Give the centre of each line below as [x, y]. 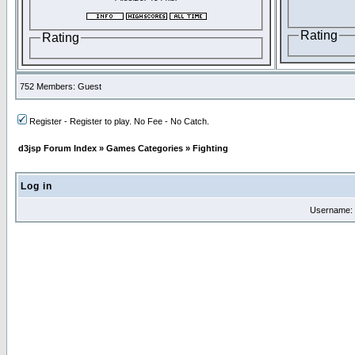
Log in [36, 186]
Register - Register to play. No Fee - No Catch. [119, 121]
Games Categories [145, 148]
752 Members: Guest [61, 86]
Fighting [210, 148]
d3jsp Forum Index [57, 148]
